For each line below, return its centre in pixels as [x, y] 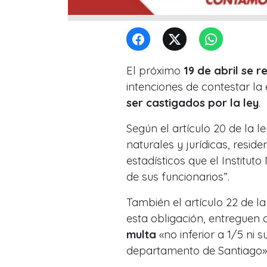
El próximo [155, 71]
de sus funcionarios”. [178, 177]
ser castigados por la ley [193, 103]
